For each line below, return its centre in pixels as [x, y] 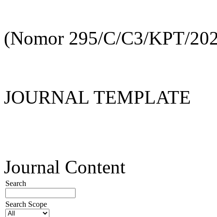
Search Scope [26, 204]
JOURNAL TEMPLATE [97, 97]
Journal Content [65, 167]
